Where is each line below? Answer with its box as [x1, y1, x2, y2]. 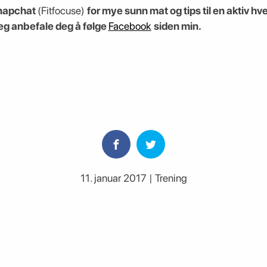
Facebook [108, 19, 151, 32]
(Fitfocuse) [37, 4, 87, 17]
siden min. [153, 19, 201, 32]
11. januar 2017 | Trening [80, 172, 187, 185]
